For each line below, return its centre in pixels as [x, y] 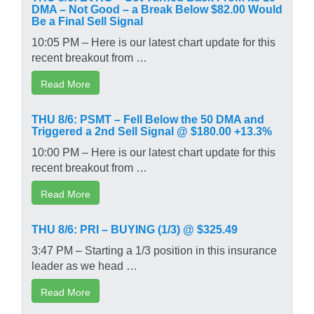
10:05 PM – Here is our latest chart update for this [153, 41]
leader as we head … [84, 265]
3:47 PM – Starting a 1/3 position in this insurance [154, 249]
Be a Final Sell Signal [87, 20]
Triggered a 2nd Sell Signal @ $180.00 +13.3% [152, 130]
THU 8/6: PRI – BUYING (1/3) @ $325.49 [135, 228]
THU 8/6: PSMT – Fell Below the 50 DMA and [148, 118]
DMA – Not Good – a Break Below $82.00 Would [157, 8]
